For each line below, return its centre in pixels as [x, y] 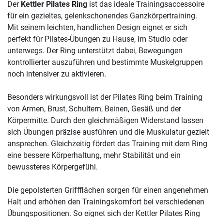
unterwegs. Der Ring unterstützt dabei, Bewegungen [95, 51]
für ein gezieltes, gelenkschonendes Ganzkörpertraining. [102, 16]
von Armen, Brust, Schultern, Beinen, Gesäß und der [94, 109]
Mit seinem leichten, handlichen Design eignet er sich [97, 28]
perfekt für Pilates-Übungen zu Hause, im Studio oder [97, 39]
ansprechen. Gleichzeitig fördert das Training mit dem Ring [107, 144]
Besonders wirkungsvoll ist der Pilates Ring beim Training [105, 97]
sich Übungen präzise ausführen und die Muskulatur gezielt [108, 132]
